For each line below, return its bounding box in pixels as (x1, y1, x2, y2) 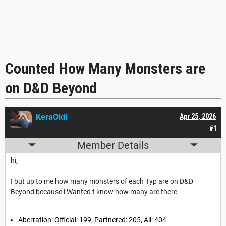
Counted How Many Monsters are (5, 59, 205, 77)
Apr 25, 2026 (180, 111, 216, 120)
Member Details (77, 139, 149, 151)
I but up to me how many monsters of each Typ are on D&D (11, 177, 193, 185)
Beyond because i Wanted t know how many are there (11, 187, 179, 196)
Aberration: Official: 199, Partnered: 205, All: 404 (18, 215, 166, 224)
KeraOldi (36, 111, 67, 122)
